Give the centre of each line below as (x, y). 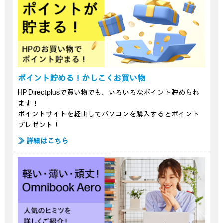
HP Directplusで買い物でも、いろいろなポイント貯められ (109, 93)
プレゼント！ (39, 125)
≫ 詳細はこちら (43, 141)
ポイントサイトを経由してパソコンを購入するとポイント (109, 114)
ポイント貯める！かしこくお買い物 (82, 79)
